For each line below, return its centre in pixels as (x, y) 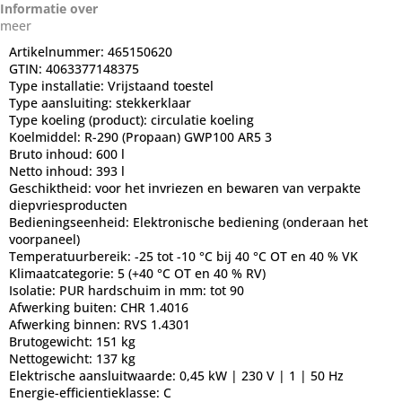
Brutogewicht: (52, 341)
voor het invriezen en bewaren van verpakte (228, 188)
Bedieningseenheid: (71, 222)
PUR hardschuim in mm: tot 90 (152, 290)
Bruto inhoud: (52, 153)
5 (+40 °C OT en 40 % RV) (192, 273)
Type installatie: (58, 85)
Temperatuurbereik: (72, 256)
